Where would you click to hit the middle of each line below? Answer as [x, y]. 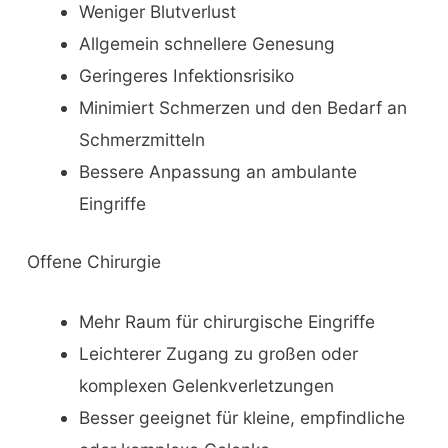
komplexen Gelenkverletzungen [206, 386]
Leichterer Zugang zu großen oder [218, 354]
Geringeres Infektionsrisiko [186, 76]
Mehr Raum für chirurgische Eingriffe [226, 322]
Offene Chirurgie [93, 262]
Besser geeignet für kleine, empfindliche [241, 418]
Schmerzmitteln [141, 140]
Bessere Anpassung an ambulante [217, 172]
